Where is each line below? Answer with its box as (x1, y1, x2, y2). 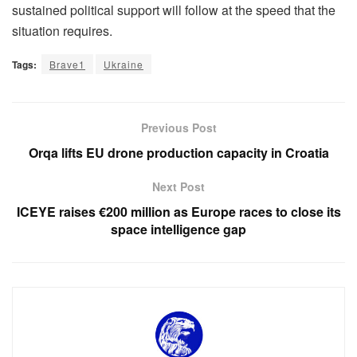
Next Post (152, 178, 205, 195)
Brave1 (49, 57, 85, 72)
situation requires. (12, 22, 112, 41)
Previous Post (140, 120, 217, 136)
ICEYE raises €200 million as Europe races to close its (16, 202, 341, 222)
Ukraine (104, 57, 143, 72)
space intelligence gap (111, 220, 246, 239)
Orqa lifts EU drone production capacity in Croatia (28, 143, 329, 163)
